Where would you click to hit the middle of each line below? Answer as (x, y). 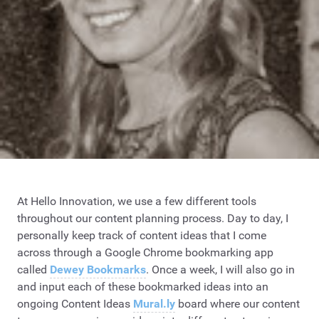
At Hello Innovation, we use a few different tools (137, 201)
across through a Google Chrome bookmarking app (145, 252)
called (33, 269)
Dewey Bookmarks (98, 269)
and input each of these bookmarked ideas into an (143, 286)
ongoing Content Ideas (75, 303)
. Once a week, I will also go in (220, 269)
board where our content (237, 303)
